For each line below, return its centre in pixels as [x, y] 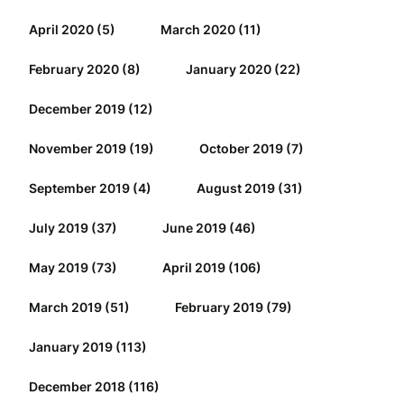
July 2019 [58, 228]
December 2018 [77, 386]
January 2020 [228, 69]
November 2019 [77, 148]
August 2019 [235, 188]
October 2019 [241, 148]
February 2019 [219, 307]
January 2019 [70, 347]
